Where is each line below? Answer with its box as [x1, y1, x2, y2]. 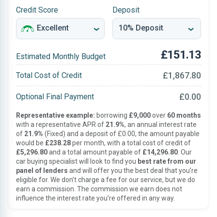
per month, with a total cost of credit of [71, 139, 191, 147]
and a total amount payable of [47, 148, 142, 156]
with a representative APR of [16, 121, 106, 128]
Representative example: [16, 111, 95, 119]
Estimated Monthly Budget [16, 52, 106, 61]
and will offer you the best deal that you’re [68, 167, 198, 174]
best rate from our [138, 157, 196, 165]
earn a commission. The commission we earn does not [16, 185, 182, 193]
